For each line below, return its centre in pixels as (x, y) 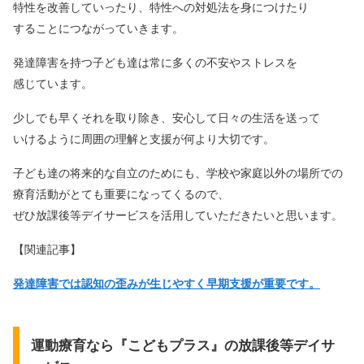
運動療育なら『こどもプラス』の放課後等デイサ (183, 346)
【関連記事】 (47, 249)
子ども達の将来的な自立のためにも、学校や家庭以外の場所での (178, 173)
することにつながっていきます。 (98, 28)
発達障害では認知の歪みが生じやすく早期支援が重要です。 (167, 284)
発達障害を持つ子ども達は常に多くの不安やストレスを (155, 63)
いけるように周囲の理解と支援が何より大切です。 (144, 139)
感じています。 (53, 84)
